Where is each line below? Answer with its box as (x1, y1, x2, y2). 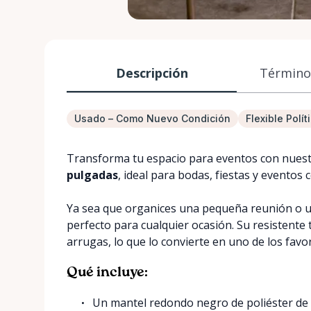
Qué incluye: (67, 266, 148, 280)
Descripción (115, 64, 188, 81)
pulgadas (67, 167, 118, 183)
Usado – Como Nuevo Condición (74, 112, 230, 124)
